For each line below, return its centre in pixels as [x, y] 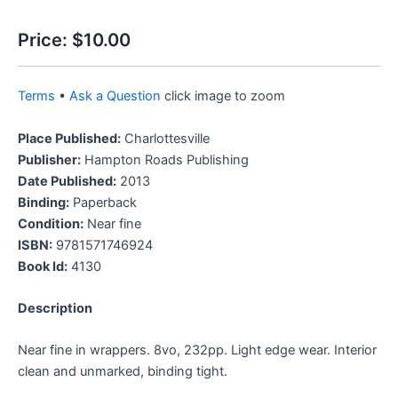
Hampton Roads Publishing [167, 159]
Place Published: [69, 138]
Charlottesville [165, 138]
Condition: [51, 223]
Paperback [105, 202]
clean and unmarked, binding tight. [123, 372]
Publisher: [49, 159]
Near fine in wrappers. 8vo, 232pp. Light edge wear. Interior [197, 350]
